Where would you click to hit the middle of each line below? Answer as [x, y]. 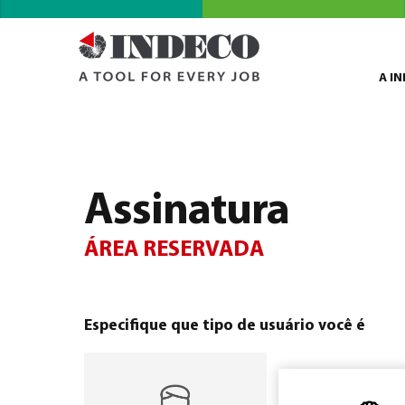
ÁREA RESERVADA [174, 250]
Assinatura [187, 212]
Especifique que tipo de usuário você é [225, 326]
